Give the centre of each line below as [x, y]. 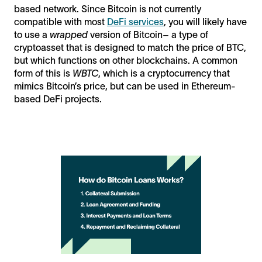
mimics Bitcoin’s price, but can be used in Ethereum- [125, 86]
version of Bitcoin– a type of [149, 34]
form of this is [43, 73]
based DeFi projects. [58, 99]
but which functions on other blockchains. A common [126, 60]
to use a [32, 34]
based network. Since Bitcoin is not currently [108, 8]
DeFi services [135, 21]
